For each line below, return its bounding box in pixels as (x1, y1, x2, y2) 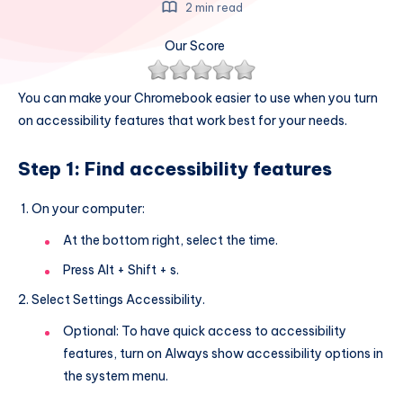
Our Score (165, 38, 225, 54)
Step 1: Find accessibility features (18, 157, 332, 181)
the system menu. (63, 367, 168, 384)
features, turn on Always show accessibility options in (63, 345, 383, 362)
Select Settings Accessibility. (31, 291, 205, 308)
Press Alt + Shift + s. (63, 261, 179, 278)
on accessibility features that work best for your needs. (18, 112, 347, 129)
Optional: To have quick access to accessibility (63, 322, 346, 339)
